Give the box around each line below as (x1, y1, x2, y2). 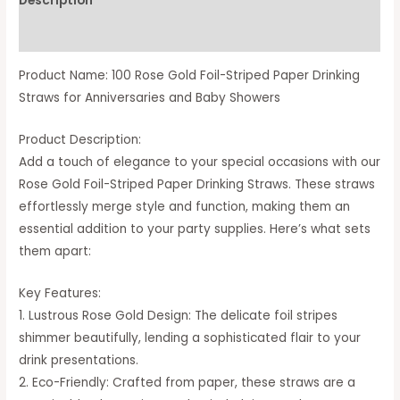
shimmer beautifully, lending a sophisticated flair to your (19, 329, 362, 346)
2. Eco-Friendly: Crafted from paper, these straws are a (19, 373, 356, 391)
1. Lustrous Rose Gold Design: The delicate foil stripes (19, 306, 338, 324)
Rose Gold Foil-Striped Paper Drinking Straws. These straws (19, 175, 376, 193)
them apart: (19, 242, 92, 260)
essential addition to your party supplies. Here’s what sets (19, 220, 371, 237)
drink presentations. (19, 351, 139, 369)
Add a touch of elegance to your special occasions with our (19, 153, 381, 171)
